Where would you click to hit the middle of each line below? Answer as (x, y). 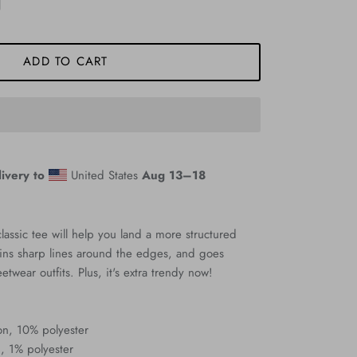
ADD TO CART (66, 62)
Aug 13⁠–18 (173, 175)
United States (104, 175)
